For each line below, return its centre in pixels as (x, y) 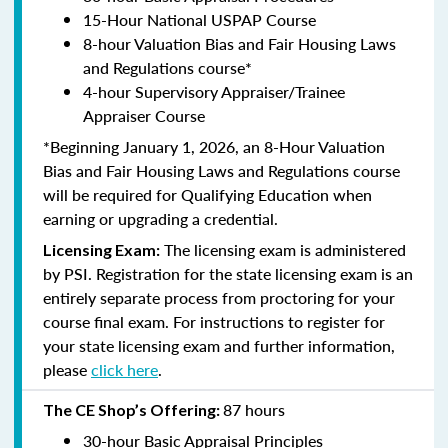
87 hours (254, 409)
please (67, 369)
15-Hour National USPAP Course (199, 19)
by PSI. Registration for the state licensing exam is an (228, 273)
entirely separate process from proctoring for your (219, 297)
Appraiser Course (144, 115)
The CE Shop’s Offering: (133, 409)
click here (124, 369)
